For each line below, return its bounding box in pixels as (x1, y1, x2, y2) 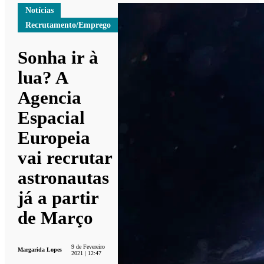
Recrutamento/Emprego (25, 20, 111, 29)
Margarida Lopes (18, 246, 62, 253)
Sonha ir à (18, 47, 99, 68)
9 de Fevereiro (71, 243, 105, 250)
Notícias (25, 5, 54, 15)
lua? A (18, 67, 68, 88)
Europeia (18, 127, 91, 148)
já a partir (18, 187, 99, 209)
